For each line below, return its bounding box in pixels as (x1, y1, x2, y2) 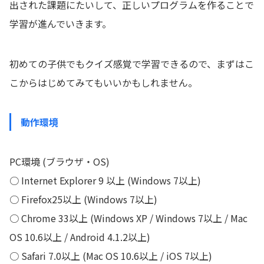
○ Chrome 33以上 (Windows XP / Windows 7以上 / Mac (9, 211, 247, 226)
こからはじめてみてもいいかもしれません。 (9, 75, 197, 90)
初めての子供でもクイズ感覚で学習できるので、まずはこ (9, 57, 254, 71)
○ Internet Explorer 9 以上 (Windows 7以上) (9, 173, 201, 188)
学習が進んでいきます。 (9, 16, 111, 31)
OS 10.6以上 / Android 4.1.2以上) (9, 230, 150, 245)
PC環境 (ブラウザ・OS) (9, 154, 110, 169)
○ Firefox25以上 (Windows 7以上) (9, 192, 157, 207)
